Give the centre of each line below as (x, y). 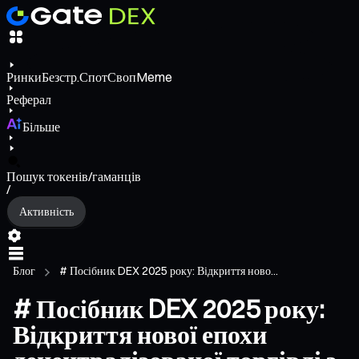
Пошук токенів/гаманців (74, 177)
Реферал (29, 100)
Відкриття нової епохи (140, 335)
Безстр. (61, 77)
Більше (41, 127)
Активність (46, 211)
